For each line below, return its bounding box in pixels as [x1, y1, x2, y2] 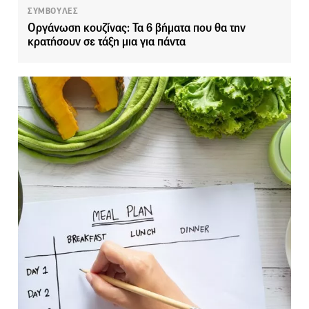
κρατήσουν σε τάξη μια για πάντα [28, 34, 186, 50]
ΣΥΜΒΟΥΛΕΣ [28, 6, 79, 17]
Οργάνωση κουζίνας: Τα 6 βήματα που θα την [28, 21, 246, 36]
